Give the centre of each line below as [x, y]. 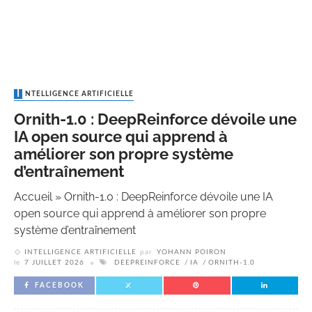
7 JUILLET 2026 [54, 263]
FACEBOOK [60, 286]
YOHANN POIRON [192, 252]
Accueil [33, 197]
